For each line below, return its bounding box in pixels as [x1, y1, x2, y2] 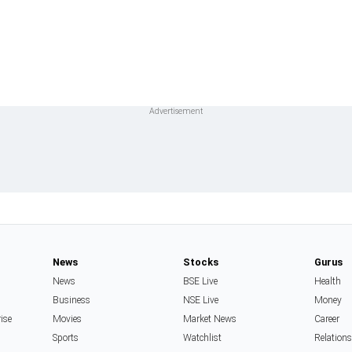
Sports [52, 332, 79, 344]
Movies [52, 313, 82, 325]
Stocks [183, 256, 219, 269]
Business [52, 295, 90, 306]
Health [313, 276, 341, 288]
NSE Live [183, 295, 219, 306]
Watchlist [183, 332, 222, 344]
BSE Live [183, 276, 218, 288]
